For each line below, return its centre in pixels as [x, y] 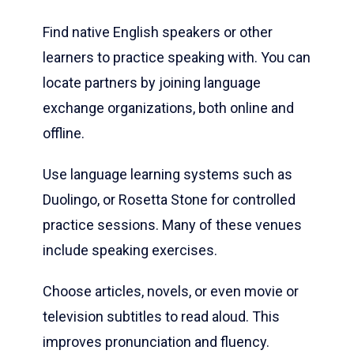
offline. [64, 134]
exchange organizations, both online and [168, 108]
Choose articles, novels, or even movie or [171, 292]
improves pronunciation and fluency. [156, 342]
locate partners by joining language [152, 83]
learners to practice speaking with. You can [177, 58]
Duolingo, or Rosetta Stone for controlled [169, 200]
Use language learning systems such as [168, 175]
